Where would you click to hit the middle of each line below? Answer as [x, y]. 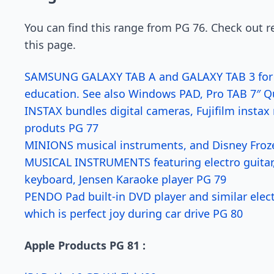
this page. [50, 45]
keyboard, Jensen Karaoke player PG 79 [125, 179]
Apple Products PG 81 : [85, 245]
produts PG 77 [61, 128]
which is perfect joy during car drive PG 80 [134, 213]
